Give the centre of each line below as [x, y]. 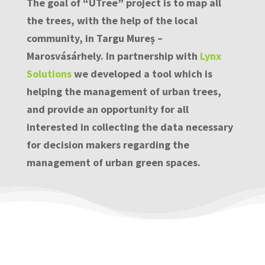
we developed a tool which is [142, 73]
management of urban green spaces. [113, 162]
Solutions [49, 73]
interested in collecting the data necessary [130, 127]
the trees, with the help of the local [112, 20]
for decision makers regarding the [108, 144]
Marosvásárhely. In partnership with [113, 56]
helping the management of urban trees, [124, 91]
